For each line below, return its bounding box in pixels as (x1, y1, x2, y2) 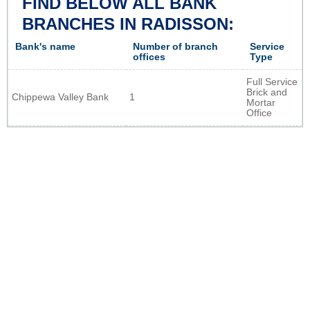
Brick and (246, 87, 287, 98)
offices (133, 52, 165, 63)
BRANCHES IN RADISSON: (22, 15, 234, 34)
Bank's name (15, 42, 75, 53)
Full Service (246, 77, 298, 88)
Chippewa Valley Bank (12, 92, 109, 103)
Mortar (246, 98, 275, 109)
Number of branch (133, 42, 218, 53)
